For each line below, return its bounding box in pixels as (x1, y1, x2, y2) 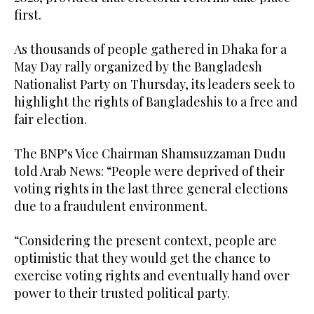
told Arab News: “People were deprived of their (14, 163, 285, 180)
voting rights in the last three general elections (14, 180, 288, 198)
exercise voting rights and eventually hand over (14, 267, 289, 285)
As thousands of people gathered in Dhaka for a (14, 41, 287, 58)
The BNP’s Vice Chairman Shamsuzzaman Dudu (14, 145, 286, 163)
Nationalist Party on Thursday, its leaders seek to (14, 76, 295, 93)
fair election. (14, 111, 87, 128)
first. (14, 6, 41, 24)
